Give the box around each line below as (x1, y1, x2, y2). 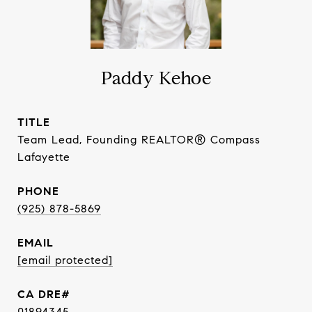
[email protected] (17, 253, 113, 267)
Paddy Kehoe (100, 67, 212, 89)
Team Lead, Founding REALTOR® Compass (17, 133, 260, 146)
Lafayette (17, 150, 70, 164)
